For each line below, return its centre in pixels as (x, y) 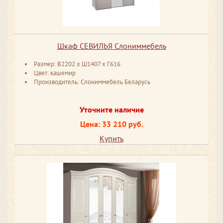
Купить (111, 138)
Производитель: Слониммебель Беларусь (92, 82)
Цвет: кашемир (55, 73)
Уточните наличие (111, 110)
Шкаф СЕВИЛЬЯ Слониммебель (111, 46)
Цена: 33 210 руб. (111, 124)
